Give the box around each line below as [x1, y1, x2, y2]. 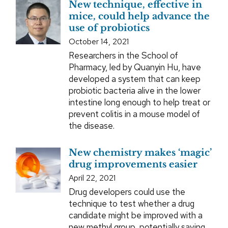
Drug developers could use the [68, 186, 185, 198]
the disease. [68, 120, 115, 132]
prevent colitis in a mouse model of [68, 108, 200, 120]
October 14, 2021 [68, 36, 129, 47]
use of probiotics [68, 22, 150, 34]
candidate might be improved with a [68, 210, 203, 221]
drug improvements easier [68, 159, 197, 170]
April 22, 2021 [68, 173, 116, 184]
